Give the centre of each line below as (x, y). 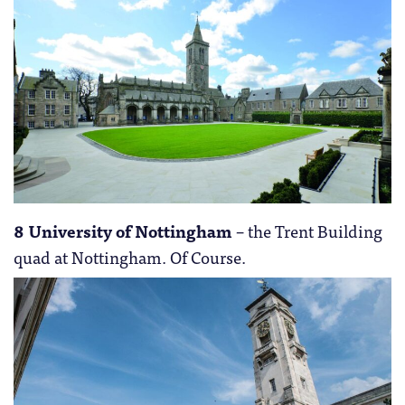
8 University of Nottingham (123, 230)
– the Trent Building (307, 230)
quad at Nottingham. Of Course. (130, 256)
